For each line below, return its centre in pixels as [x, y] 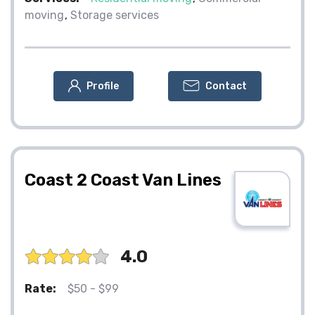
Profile [103, 86]
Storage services [115, 15]
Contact [226, 86]
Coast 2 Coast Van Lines [123, 180]
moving [44, 15]
